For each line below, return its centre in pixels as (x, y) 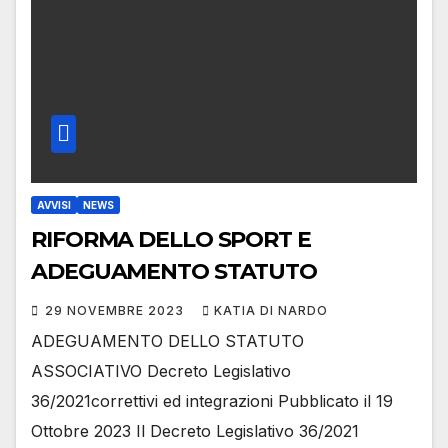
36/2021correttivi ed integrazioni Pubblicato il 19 (212, 400)
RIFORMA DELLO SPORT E (171, 239)
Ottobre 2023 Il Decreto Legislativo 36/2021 (195, 430)
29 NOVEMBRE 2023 (116, 310)
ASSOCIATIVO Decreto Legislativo (161, 370)
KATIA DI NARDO (271, 310)
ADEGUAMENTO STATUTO (174, 271)
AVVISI (54, 204)
